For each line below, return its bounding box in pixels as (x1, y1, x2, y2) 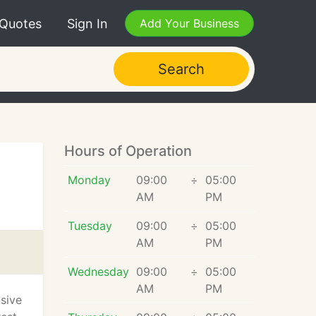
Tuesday (67, 219, 112, 233)
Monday (67, 173, 111, 187)
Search (157, 61, 205, 78)
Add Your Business (140, 16, 239, 30)
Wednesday (67, 265, 129, 279)
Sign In (67, 16, 108, 31)
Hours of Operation (64, 142, 192, 159)
